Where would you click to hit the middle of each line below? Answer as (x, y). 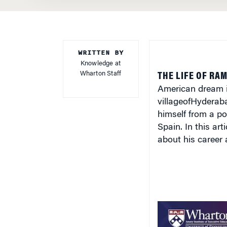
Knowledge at (101, 64)
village (170, 102)
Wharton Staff (101, 74)
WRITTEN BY (101, 53)
